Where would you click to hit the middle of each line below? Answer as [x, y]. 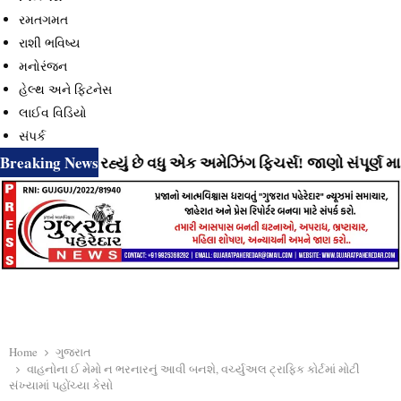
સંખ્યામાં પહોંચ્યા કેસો [61, 384]
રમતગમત [43, 19]
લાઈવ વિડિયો [53, 112]
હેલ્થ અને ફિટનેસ [65, 89]
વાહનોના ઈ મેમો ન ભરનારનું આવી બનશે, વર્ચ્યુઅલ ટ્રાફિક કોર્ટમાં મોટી [193, 368]
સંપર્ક [32, 136]
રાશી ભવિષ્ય [49, 43]
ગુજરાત [73, 351]
